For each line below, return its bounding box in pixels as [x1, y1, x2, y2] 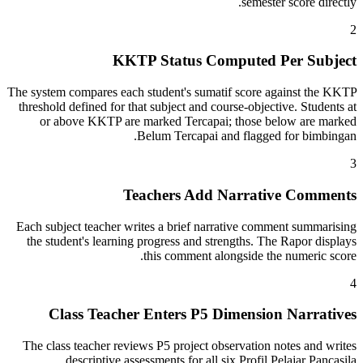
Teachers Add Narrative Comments [123, 186, 357, 203]
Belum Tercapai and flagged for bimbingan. [137, 129, 357, 143]
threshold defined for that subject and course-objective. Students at [19, 100, 357, 114]
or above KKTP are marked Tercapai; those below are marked [40, 114, 357, 129]
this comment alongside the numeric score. [143, 248, 357, 263]
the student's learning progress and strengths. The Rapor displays [27, 233, 357, 248]
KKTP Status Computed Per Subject [113, 52, 357, 70]
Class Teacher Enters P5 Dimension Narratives [49, 305, 357, 323]
